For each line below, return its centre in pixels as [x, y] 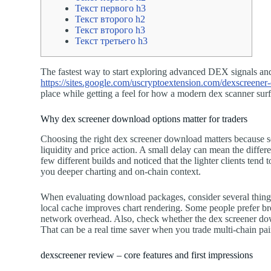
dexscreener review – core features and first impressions [147, 255]
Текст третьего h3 [112, 41]
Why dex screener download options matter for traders [144, 119]
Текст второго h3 [110, 30]
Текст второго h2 [110, 19]
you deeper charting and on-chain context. [121, 171]
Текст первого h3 [111, 8]
